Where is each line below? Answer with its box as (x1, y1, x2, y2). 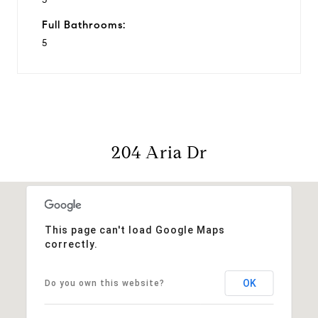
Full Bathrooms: (42, 18, 126, 31)
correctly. (44, 238, 98, 250)
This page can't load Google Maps (44, 224, 225, 236)
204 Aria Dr (111, 141, 207, 163)
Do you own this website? (44, 278, 165, 288)
